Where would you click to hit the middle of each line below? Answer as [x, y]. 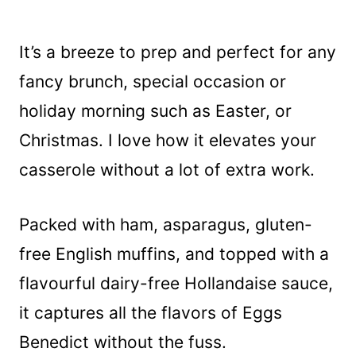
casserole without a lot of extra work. [167, 170]
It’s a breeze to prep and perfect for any [178, 52]
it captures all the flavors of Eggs [151, 313]
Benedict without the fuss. [123, 342]
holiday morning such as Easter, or [155, 111]
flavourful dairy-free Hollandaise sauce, [176, 284]
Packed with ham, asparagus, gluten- [166, 225]
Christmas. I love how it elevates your [168, 141]
